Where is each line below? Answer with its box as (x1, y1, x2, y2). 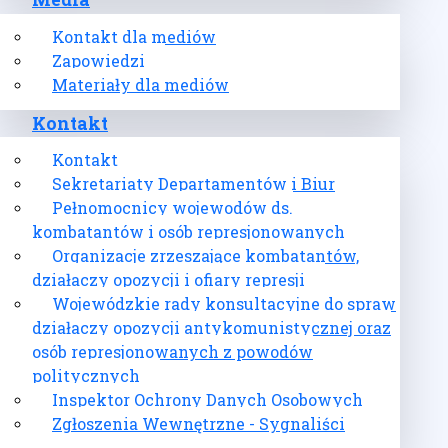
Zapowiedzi (52, 49, 145, 71)
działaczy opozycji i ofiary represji (32, 269, 305, 291)
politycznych (32, 365, 140, 387)
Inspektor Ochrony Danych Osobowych (52, 389, 363, 411)
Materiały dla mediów (52, 73, 229, 95)
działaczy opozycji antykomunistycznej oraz (32, 317, 391, 339)
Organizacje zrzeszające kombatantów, (52, 245, 359, 267)
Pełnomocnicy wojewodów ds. (52, 197, 293, 219)
